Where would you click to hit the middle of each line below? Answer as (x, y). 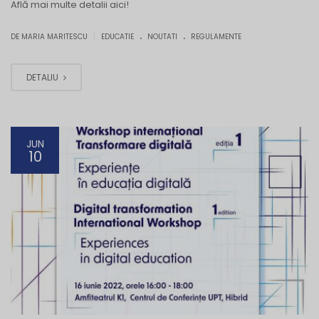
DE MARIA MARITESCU (50, 37)
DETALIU (43, 78)
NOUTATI (162, 37)
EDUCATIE (117, 37)
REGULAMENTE (216, 37)
